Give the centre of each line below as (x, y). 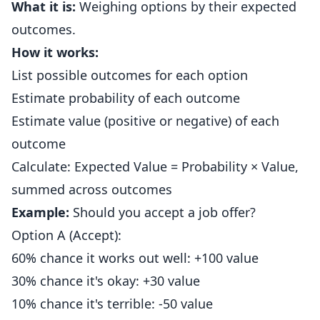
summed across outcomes (92, 189)
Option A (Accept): (66, 235)
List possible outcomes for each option (130, 75)
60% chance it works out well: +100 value (135, 258)
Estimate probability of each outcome (126, 98)
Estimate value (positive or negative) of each (145, 121)
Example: (40, 212)
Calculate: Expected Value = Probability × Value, (155, 166)
